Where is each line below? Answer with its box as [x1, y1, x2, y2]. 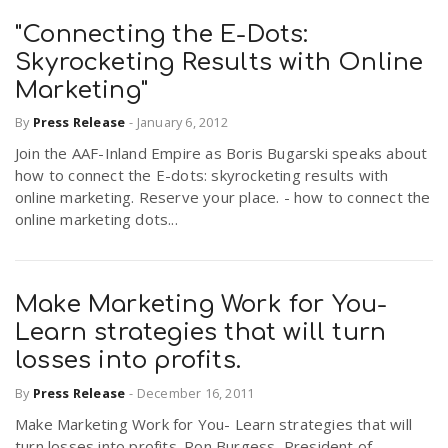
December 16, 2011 [136, 383, 255, 402]
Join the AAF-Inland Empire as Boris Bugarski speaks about [15, 143, 428, 164]
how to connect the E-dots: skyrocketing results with [15, 165, 389, 186]
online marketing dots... [15, 209, 178, 230]
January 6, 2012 [136, 113, 228, 132]
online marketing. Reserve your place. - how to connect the [15, 187, 431, 208]
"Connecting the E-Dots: [15, 20, 309, 48]
